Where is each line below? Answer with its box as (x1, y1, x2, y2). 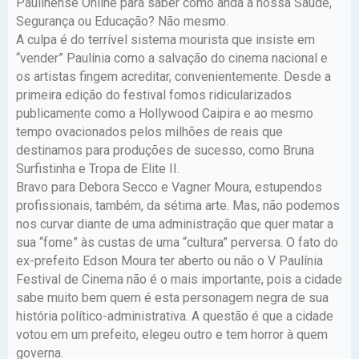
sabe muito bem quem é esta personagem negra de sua (16, 289, 329, 305)
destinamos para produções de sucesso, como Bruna (16, 142, 314, 158)
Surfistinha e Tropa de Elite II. (16, 160, 186, 176)
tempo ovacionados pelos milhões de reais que (16, 123, 283, 139)
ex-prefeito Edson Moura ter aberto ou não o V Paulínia (16, 252, 323, 268)
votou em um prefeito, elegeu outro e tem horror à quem (16, 326, 328, 342)
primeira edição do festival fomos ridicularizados (16, 87, 292, 103)
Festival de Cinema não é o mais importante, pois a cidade (16, 271, 342, 287)
